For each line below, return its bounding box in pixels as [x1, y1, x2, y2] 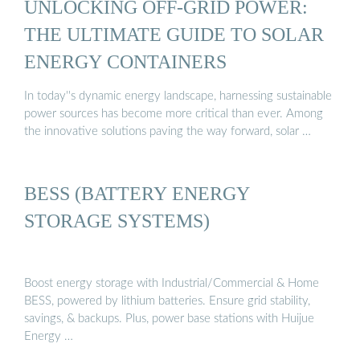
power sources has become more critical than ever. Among [24, 108, 323, 121]
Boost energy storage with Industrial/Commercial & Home [24, 276, 319, 289]
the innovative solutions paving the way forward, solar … [24, 125, 311, 138]
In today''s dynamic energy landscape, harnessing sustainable [24, 90, 332, 103]
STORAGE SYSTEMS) [24, 210, 210, 232]
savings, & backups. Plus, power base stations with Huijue [24, 312, 314, 325]
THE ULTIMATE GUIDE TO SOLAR [24, 22, 324, 45]
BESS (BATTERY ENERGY [24, 182, 250, 205]
